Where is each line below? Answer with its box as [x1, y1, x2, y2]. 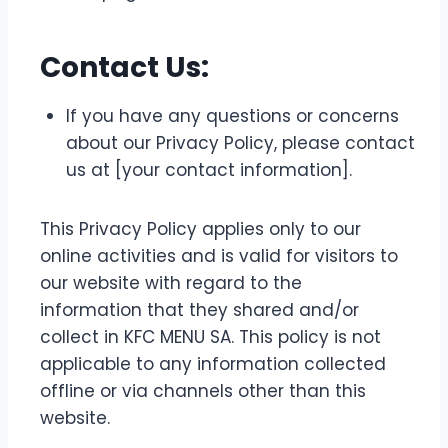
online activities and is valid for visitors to [40, 244, 398, 268]
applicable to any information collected [40, 352, 386, 376]
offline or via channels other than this [40, 379, 366, 403]
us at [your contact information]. [66, 158, 352, 182]
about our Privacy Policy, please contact [66, 131, 415, 155]
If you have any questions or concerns [66, 104, 399, 128]
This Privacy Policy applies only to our [40, 217, 361, 241]
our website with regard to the [40, 271, 302, 295]
